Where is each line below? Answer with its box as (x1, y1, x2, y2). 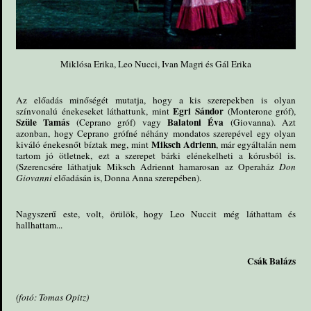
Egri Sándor (173, 103, 224, 118)
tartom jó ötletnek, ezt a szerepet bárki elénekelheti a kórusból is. (16, 149, 296, 162)
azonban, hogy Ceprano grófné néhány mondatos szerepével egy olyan (16, 126, 296, 140)
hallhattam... (16, 218, 62, 231)
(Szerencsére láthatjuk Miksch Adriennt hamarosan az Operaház (16, 160, 280, 173)
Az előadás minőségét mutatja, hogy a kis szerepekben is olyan (16, 93, 296, 106)
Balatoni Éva (167, 115, 230, 129)
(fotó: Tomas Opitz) (16, 290, 89, 303)
